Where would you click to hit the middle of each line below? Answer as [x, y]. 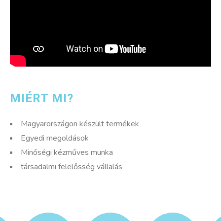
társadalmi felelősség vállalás [72, 166]
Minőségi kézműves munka [67, 152]
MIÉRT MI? [42, 98]
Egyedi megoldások [55, 138]
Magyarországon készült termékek [80, 124]
